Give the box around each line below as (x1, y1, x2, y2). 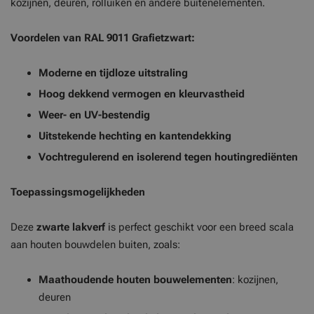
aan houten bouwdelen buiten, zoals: (11, 238, 180, 251)
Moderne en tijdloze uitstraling (39, 67, 188, 79)
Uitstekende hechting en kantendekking (39, 130, 231, 142)
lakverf (72, 221, 105, 233)
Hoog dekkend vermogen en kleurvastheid (39, 88, 245, 100)
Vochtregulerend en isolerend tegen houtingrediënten (39, 151, 298, 163)
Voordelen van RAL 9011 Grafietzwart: (11, 32, 195, 44)
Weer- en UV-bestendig (39, 109, 150, 121)
